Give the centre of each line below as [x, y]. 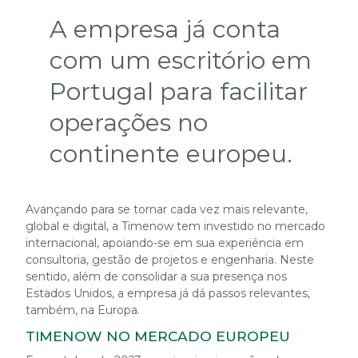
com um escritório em [181, 60]
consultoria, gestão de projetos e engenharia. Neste [170, 259]
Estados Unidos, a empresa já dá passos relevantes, [168, 293]
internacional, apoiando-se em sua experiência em [165, 243]
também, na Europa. [83, 310]
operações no [129, 122]
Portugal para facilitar [179, 91]
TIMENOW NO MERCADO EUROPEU [158, 336]
